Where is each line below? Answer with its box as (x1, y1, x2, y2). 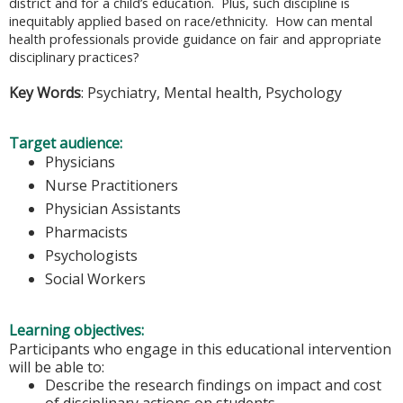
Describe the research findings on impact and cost (45, 374, 381, 395)
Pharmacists (45, 222, 128, 243)
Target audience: (9, 133, 126, 154)
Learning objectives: (9, 319, 148, 340)
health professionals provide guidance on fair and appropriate (9, 30, 381, 48)
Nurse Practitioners (45, 175, 178, 196)
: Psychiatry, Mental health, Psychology (81, 83, 342, 103)
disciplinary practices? (9, 48, 139, 66)
